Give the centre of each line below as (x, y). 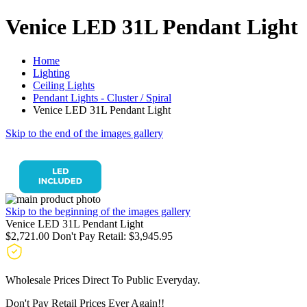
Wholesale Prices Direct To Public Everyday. (103, 280)
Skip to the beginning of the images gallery (98, 211)
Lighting (51, 73)
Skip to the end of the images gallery (84, 133)
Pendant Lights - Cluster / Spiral (102, 97)
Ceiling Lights (64, 85)
